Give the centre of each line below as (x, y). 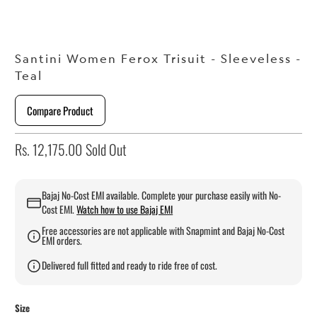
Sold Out (106, 150)
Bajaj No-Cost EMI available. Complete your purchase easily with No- (162, 195)
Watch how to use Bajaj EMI (125, 209)
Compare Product (60, 111)
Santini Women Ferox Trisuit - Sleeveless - (158, 59)
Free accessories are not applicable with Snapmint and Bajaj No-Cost (163, 231)
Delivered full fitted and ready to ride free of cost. (130, 265)
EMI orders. (62, 241)
